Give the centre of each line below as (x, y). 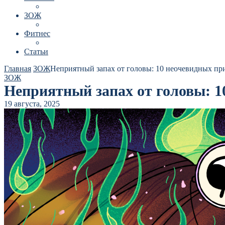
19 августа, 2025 (32, 104)
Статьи (36, 51)
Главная (18, 69)
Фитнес (37, 33)
